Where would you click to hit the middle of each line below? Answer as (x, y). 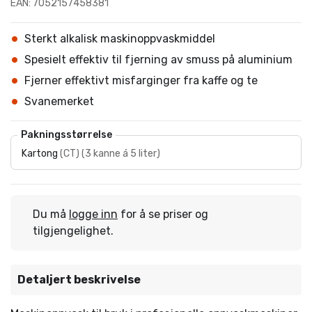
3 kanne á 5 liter (121, 154)
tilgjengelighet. (73, 231)
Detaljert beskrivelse (79, 280)
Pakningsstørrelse (67, 135)
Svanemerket (59, 101)
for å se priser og (163, 214)
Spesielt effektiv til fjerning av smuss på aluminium (158, 60)
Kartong (40, 154)
